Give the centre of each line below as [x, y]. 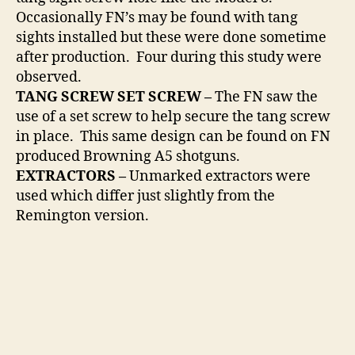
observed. [49, 78]
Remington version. [82, 216]
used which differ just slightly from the [145, 197]
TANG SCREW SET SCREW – [115, 97]
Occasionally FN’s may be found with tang [157, 18]
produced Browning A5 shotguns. [128, 157]
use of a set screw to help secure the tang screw [173, 117]
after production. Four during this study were [169, 58]
